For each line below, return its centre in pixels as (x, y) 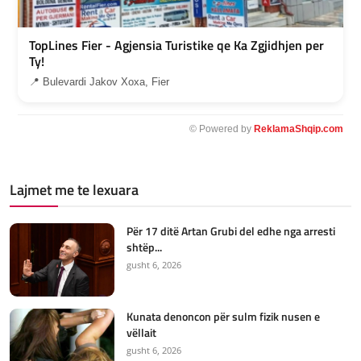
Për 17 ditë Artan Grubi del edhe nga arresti (231, 231)
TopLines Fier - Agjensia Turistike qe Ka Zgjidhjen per (176, 46)
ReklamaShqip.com (299, 129)
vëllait (141, 333)
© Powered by (222, 129)
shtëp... (144, 247)
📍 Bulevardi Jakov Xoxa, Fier (99, 82)
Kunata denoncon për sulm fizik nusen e (223, 317)
